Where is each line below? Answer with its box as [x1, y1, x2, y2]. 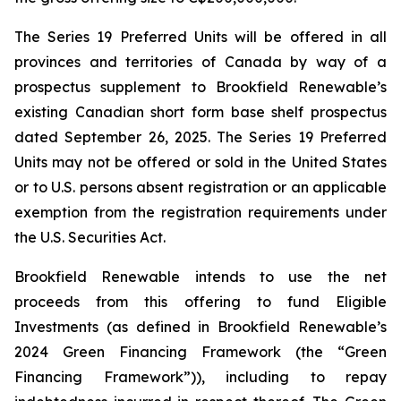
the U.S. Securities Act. [14, 228, 166, 246]
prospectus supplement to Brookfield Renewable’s [14, 78, 387, 96]
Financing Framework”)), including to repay [14, 368, 387, 386]
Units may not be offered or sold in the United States [14, 153, 387, 171]
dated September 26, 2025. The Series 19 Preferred [14, 128, 387, 146]
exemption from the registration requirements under [14, 203, 387, 221]
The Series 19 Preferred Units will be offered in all [14, 28, 387, 46]
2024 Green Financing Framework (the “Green [14, 343, 387, 361]
